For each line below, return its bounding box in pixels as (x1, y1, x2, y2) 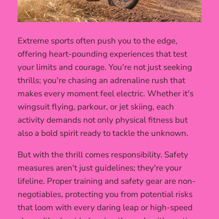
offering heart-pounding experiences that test (18, 48, 187, 60)
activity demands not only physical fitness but (18, 114, 188, 126)
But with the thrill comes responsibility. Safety (18, 149, 188, 161)
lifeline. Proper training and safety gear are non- (18, 175, 196, 187)
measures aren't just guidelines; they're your (18, 162, 182, 174)
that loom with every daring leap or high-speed (18, 202, 193, 214)
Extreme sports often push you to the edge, (18, 35, 177, 47)
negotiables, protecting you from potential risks (18, 189, 193, 200)
